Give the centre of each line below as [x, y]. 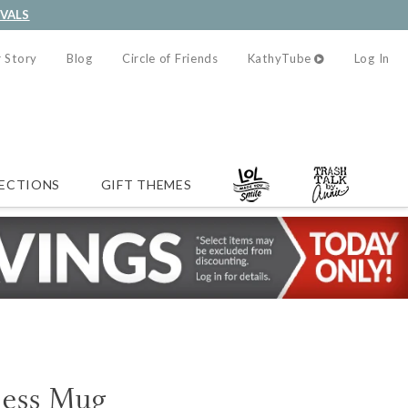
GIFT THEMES [146, 184]
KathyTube [280, 58]
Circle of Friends [170, 58]
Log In [372, 58]
